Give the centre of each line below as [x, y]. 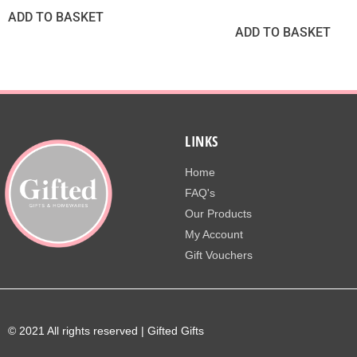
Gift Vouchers [219, 255]
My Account [214, 235]
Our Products [218, 214]
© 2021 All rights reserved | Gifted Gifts [106, 330]
